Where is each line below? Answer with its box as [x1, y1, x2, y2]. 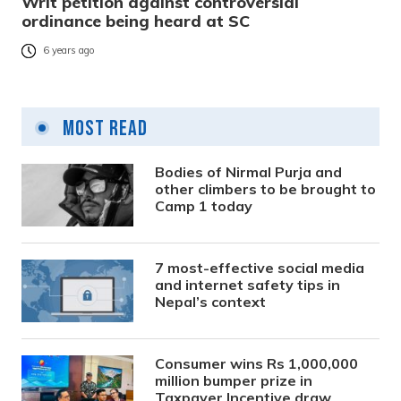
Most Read [58, 115, 148, 141]
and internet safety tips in [155, 275, 341, 294]
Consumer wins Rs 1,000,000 [155, 354, 359, 372]
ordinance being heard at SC [21, 10, 250, 31]
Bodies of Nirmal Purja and [155, 162, 343, 181]
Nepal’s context [155, 292, 267, 311]
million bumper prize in [155, 371, 313, 389]
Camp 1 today [155, 196, 253, 215]
